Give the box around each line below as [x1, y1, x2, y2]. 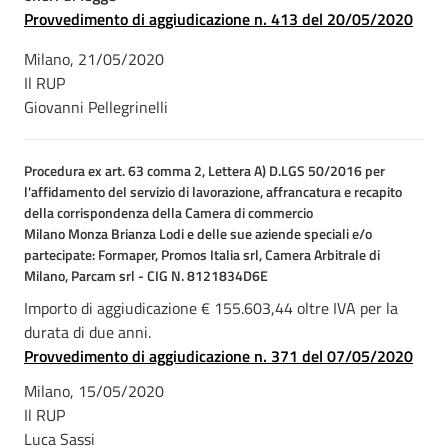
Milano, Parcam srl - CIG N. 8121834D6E [24, 265, 268, 286]
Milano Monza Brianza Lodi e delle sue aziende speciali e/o [24, 223, 372, 244]
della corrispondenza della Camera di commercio [24, 202, 313, 223]
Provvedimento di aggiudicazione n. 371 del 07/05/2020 [24, 344, 413, 368]
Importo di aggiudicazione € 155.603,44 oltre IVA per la [24, 296, 398, 320]
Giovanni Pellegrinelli [24, 95, 168, 119]
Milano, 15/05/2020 [24, 378, 164, 403]
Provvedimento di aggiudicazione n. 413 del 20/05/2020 [24, 7, 413, 31]
